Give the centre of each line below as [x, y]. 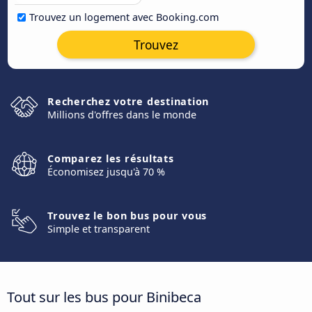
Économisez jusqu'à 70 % [106, 172]
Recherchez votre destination [128, 101]
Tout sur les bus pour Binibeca [104, 296]
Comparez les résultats [111, 158]
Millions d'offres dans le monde [122, 115]
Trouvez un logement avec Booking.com [124, 17]
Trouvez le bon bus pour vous [127, 216]
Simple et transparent [99, 229]
